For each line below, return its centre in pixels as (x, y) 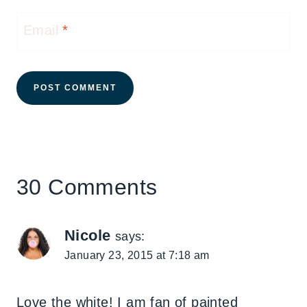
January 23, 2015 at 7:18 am (137, 256)
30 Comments (87, 187)
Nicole (88, 236)
